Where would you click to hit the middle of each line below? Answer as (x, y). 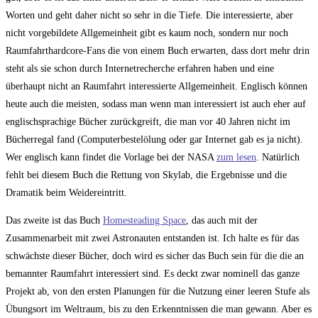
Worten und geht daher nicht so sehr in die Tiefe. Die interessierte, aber (149, 15)
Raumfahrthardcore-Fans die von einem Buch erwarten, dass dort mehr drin (158, 50)
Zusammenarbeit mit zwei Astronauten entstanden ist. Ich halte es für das (152, 238)
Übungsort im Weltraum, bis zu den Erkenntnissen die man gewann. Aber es (159, 309)
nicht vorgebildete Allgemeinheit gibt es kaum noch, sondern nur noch (147, 33)
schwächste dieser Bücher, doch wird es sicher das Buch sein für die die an (155, 256)
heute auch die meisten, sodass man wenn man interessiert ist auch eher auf (156, 104)
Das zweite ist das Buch (54, 220)
